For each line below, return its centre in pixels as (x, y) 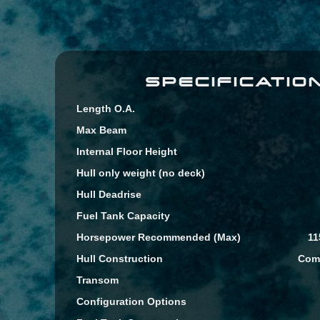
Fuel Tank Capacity (124, 215)
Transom (98, 280)
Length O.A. (106, 108)
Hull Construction (120, 258)
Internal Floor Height (127, 151)
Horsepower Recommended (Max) (159, 237)
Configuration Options (132, 301)
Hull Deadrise (109, 194)
